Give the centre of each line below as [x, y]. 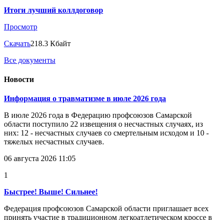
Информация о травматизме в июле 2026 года [85, 99]
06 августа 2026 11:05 [40, 159]
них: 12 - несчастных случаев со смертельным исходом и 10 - [106, 133]
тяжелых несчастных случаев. [54, 142]
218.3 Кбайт [51, 43]
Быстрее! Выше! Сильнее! [51, 192]
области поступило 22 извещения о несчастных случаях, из [103, 124]
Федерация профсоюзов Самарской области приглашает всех [106, 209]
